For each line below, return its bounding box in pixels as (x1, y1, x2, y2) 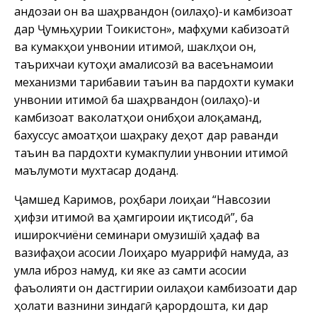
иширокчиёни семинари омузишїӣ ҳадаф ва (14, 226, 260, 243)
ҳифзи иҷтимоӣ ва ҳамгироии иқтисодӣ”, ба (14, 209, 253, 225)
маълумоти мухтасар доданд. (14, 162, 178, 178)
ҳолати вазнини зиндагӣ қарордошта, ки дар (14, 297, 268, 313)
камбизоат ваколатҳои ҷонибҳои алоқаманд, (14, 109, 262, 125)
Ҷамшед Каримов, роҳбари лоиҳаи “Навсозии (14, 191, 270, 207)
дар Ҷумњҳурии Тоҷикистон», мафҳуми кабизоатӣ (14, 21, 289, 37)
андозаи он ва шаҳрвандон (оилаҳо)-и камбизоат (14, 3, 293, 19)
